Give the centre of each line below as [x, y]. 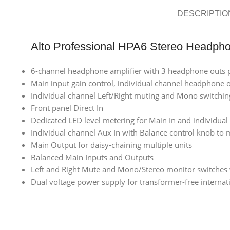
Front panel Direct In [67, 108]
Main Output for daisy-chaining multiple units [111, 145]
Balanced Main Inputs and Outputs [92, 157]
